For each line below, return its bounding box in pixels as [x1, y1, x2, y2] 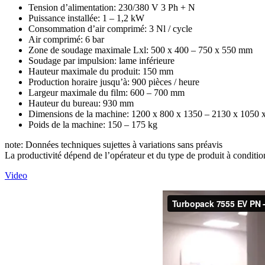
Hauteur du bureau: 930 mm [28, 98, 134, 108]
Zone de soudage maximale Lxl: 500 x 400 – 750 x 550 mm [28, 44, 253, 55]
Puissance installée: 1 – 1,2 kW [28, 12, 144, 23]
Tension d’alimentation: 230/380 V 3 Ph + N [28, 2, 195, 12]
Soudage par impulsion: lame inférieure [28, 55, 174, 66]
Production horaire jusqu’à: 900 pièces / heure [28, 76, 199, 87]
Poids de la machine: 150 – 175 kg [28, 119, 157, 130]
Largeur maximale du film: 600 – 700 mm [28, 87, 185, 98]
